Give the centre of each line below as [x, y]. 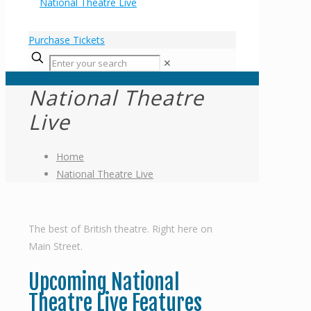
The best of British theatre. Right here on [120, 229]
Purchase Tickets [67, 40]
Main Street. [56, 246]
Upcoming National [104, 283]
